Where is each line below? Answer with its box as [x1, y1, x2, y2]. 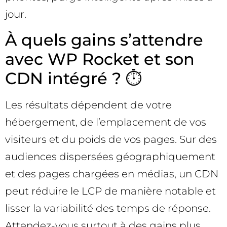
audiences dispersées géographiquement [5, 150, 215, 163]
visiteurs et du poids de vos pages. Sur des [5, 133, 217, 145]
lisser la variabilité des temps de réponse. [5, 202, 211, 214]
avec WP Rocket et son [5, 49, 195, 69]
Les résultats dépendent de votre [5, 98, 172, 111]
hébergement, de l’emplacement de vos [5, 116, 206, 128]
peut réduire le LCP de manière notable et [5, 184, 216, 197]
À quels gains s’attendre [5, 29, 203, 50]
